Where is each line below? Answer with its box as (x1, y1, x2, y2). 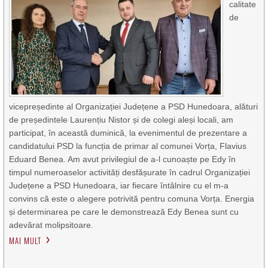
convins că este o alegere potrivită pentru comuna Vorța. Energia (9, 194, 255, 203)
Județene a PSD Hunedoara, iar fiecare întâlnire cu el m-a (9, 181, 229, 190)
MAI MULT (9, 234, 42, 246)
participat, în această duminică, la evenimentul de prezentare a (9, 128, 248, 138)
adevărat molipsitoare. (9, 220, 94, 230)
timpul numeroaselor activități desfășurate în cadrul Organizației (9, 167, 251, 177)
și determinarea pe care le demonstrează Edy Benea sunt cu (9, 207, 239, 217)
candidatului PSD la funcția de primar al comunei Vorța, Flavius (9, 141, 247, 151)
